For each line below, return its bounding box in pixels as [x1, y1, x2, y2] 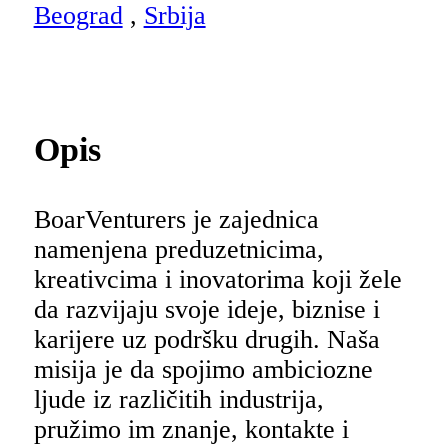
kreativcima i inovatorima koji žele [33, 264, 402, 294]
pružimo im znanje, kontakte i [33, 414, 349, 444]
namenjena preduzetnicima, [33, 234, 324, 264]
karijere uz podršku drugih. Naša [33, 324, 380, 354]
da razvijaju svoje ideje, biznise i [33, 294, 380, 324]
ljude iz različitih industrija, [33, 384, 324, 414]
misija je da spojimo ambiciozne [33, 354, 373, 384]
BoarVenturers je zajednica [33, 204, 319, 234]
